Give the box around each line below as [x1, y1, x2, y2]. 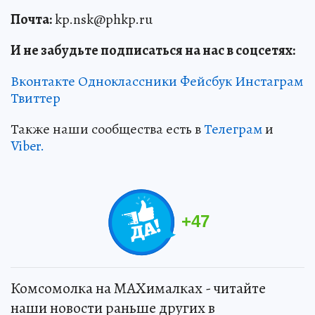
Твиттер [11, 89, 60, 108]
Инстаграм [235, 72, 303, 91]
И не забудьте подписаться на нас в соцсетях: [11, 41, 295, 60]
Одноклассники [78, 72, 177, 91]
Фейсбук [180, 72, 232, 91]
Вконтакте [11, 72, 75, 91]
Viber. [11, 136, 44, 156]
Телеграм [204, 120, 262, 139]
